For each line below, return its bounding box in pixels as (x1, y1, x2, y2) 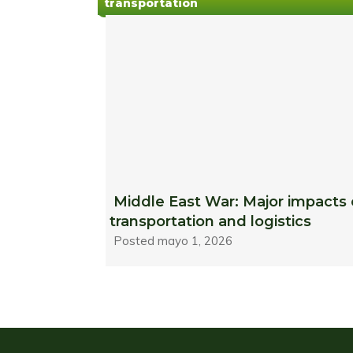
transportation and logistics (110, 213, 312, 231)
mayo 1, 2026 (158, 233, 233, 249)
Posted (113, 233, 158, 249)
